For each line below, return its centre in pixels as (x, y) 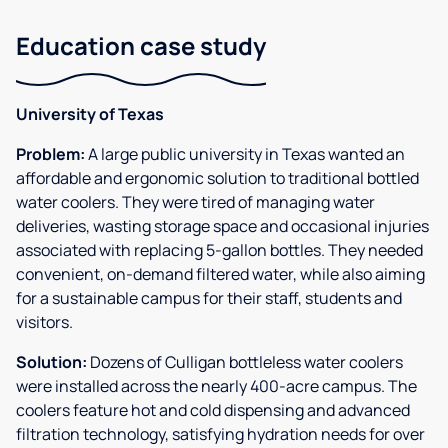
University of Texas (90, 113)
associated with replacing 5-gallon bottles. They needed (219, 249)
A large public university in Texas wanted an (245, 153)
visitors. (44, 321)
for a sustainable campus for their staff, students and (209, 297)
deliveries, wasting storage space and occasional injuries (222, 225)
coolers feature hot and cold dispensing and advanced (213, 409)
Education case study (141, 45)
